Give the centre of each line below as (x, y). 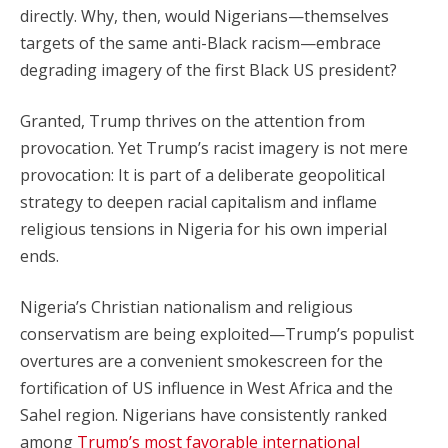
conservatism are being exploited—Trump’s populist (217, 334)
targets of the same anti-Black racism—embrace (200, 43)
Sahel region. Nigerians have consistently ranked (203, 415)
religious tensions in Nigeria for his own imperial (203, 229)
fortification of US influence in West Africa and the (206, 388)
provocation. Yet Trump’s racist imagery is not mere (214, 148)
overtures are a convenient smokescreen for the (201, 361)
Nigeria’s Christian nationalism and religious (186, 307)
